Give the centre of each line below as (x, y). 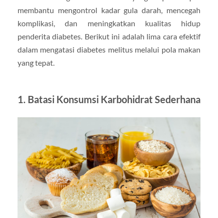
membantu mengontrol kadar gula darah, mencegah (109, 10)
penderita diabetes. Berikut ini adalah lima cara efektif (109, 36)
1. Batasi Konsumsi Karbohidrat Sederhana (109, 100)
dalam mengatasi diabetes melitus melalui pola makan (109, 50)
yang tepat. (36, 63)
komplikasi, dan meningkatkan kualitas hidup (109, 23)
